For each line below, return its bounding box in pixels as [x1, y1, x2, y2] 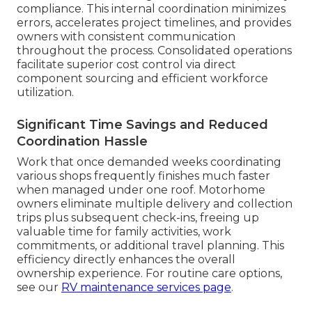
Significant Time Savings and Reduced [17, 116, 268, 132]
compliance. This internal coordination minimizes [17, 1, 286, 15]
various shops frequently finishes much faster [17, 169, 270, 182]
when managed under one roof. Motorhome [17, 182, 265, 196]
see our [17, 280, 61, 294]
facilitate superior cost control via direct [17, 57, 236, 71]
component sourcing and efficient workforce [17, 71, 268, 85]
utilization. [17, 85, 74, 99]
